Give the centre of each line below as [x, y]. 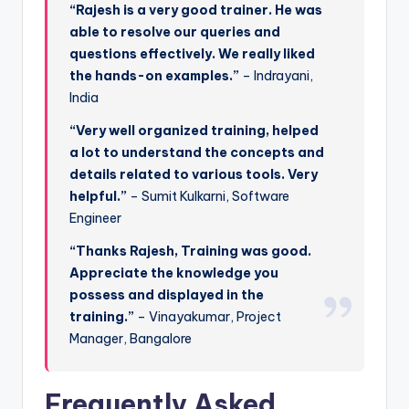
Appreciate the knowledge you [174, 273]
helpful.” [99, 197]
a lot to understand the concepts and [197, 153]
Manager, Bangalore [131, 339]
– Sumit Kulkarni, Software [209, 197]
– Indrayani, [277, 76]
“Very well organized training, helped [194, 131]
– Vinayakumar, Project [208, 317]
